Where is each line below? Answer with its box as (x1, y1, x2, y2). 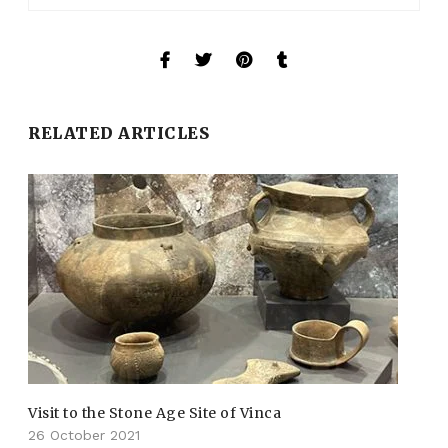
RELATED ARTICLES (28, 123, 210, 144)
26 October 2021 (28, 427, 141, 444)
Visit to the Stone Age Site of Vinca (28, 404, 282, 423)
